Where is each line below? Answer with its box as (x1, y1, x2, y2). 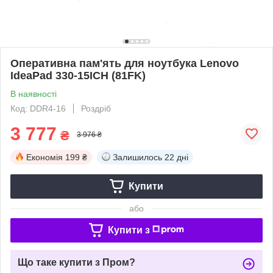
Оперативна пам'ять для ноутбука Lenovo (10, 57, 239, 69)
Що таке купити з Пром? (18, 257, 135, 268)
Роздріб (81, 103, 111, 113)
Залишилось (113, 152, 162, 162)
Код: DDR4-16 (10, 103, 66, 113)
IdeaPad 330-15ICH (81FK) (10, 69, 146, 82)
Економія (26, 152, 63, 162)
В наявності (10, 88, 57, 99)
